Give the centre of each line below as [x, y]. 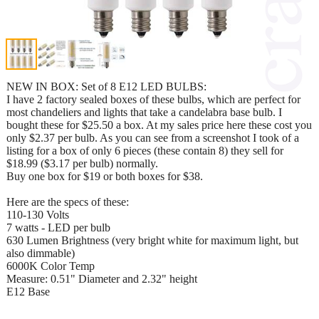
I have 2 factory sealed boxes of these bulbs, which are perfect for [153, 99]
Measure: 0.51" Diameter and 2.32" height [102, 278]
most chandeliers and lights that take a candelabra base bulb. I [144, 112]
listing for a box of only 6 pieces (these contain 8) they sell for [145, 150]
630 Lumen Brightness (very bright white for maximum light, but [152, 240]
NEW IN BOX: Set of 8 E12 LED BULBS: [106, 86]
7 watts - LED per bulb [58, 227]
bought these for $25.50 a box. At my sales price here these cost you [159, 125]
